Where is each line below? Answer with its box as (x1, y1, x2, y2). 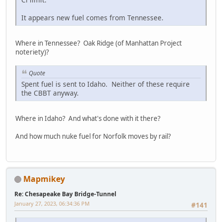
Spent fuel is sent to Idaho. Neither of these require (21, 79, 190, 89)
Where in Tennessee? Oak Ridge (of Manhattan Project (15, 38, 182, 48)
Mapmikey (23, 173, 65, 184)
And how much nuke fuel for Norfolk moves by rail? (15, 132, 171, 141)
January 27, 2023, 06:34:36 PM (14, 199, 90, 207)
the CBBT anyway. (21, 88, 79, 98)
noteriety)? (15, 47, 49, 56)
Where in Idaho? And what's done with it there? (15, 114, 161, 123)
